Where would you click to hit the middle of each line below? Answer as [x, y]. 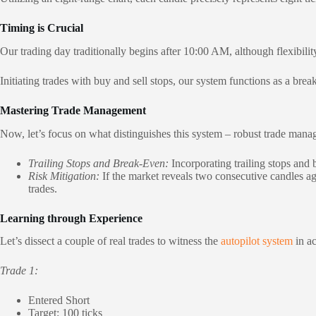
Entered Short [59, 300]
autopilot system [257, 241]
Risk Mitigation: [64, 176]
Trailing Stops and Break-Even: [98, 163]
